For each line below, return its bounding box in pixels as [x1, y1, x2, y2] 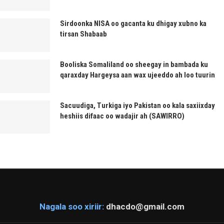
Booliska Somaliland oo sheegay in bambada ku [60, 59, 208, 69]
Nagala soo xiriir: [39, 201, 104, 212]
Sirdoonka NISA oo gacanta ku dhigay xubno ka [60, 19, 206, 28]
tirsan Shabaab [60, 29, 107, 39]
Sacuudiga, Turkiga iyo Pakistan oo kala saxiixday [60, 100, 215, 110]
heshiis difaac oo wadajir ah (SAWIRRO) [60, 111, 184, 120]
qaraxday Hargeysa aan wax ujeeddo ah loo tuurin [60, 70, 215, 79]
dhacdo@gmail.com [106, 201, 184, 212]
